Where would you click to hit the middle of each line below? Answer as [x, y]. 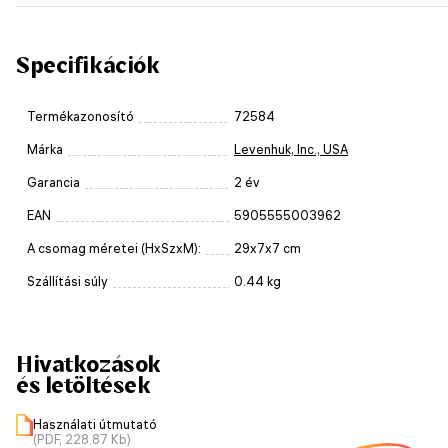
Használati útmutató [95, 424]
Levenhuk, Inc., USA [291, 149]
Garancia [53, 182]
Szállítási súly [67, 281]
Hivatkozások [88, 363]
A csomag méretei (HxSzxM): [114, 248]
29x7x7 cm [267, 248]
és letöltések [83, 384]
